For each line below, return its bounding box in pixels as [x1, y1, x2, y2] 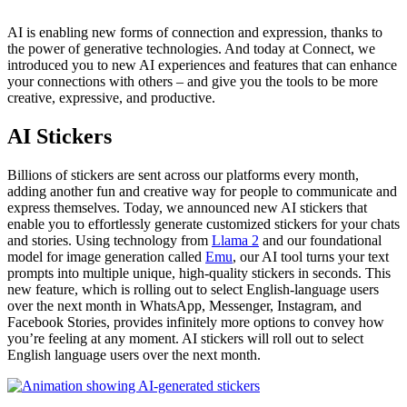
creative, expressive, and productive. [7, 90, 219, 106]
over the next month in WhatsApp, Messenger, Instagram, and [7, 298, 362, 314]
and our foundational [259, 233, 382, 249]
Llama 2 [212, 233, 259, 249]
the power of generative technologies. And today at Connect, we [7, 41, 375, 57]
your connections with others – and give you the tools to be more [7, 74, 378, 90]
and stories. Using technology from [7, 233, 212, 249]
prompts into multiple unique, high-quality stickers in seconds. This [7, 265, 391, 282]
